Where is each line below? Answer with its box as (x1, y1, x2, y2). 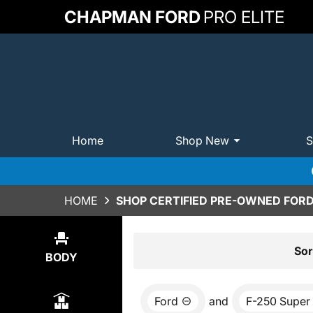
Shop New (175, 133, 229, 147)
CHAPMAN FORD (64, 6, 201, 27)
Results (150, 242, 190, 256)
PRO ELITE (203, 6, 284, 27)
